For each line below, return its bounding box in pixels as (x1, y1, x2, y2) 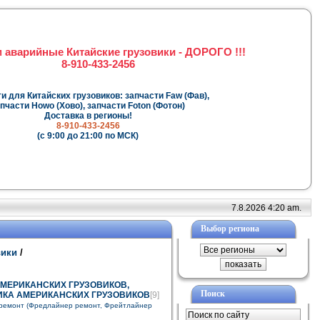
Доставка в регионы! (44, 111, 132, 121)
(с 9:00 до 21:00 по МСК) (37, 131, 139, 141)
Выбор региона (200, 224, 259, 234)
